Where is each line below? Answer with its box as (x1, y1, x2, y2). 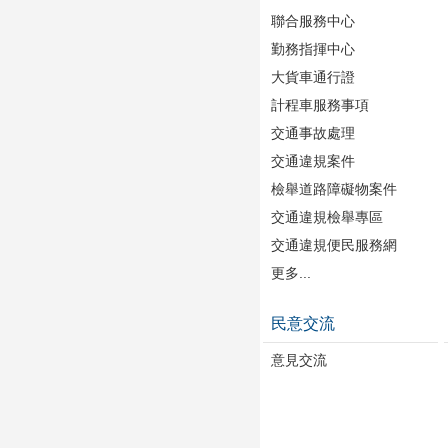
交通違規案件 (271, 153, 355, 169)
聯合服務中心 (271, 13, 355, 29)
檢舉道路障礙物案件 (271, 181, 397, 197)
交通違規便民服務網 (271, 237, 397, 253)
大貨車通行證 (271, 69, 355, 85)
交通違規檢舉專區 (271, 209, 383, 225)
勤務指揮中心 (271, 41, 355, 57)
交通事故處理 (271, 125, 355, 141)
